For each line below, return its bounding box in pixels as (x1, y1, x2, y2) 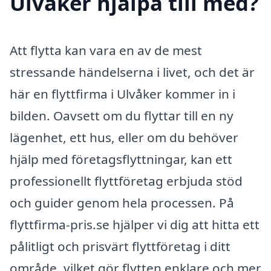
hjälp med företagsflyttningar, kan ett (10, 150, 232, 168)
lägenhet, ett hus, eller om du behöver (10, 128, 238, 146)
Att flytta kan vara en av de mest (10, 41, 202, 59)
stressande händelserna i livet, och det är (10, 63, 255, 80)
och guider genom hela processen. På (10, 194, 234, 211)
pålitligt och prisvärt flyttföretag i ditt (10, 237, 230, 255)
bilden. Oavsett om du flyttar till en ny (10, 106, 233, 124)
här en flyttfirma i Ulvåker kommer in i (10, 85, 235, 102)
